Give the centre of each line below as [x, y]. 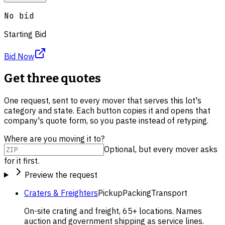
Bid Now [19, 56]
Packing [137, 193]
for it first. [22, 160]
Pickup [110, 193]
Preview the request [61, 175]
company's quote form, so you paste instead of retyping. [106, 120]
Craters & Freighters [61, 193]
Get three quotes [52, 78]
